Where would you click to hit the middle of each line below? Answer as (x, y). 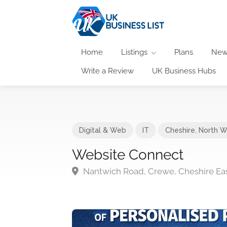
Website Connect (128, 155)
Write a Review (107, 71)
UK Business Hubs (184, 71)
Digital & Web (103, 130)
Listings (134, 52)
